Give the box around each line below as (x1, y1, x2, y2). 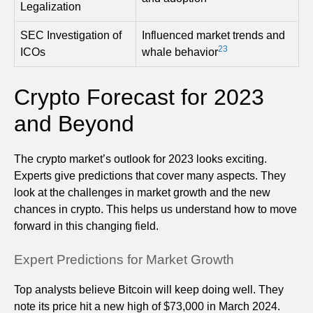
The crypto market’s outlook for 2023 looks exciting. (14, 153, 267, 166)
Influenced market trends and (142, 29, 285, 42)
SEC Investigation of (20, 29, 122, 42)
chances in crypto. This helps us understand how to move (14, 203, 297, 216)
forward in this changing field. (14, 220, 159, 233)
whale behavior (142, 46, 218, 59)
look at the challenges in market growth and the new (14, 187, 270, 199)
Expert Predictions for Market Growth (14, 252, 234, 268)
